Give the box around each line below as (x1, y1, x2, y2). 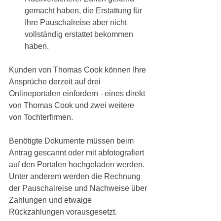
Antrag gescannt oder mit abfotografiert (9, 148, 146, 157)
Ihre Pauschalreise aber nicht (25, 18, 129, 27)
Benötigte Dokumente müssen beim (9, 137, 136, 145)
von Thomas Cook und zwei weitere (9, 101, 136, 110)
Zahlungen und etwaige (9, 196, 94, 204)
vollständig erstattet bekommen (25, 30, 135, 38)
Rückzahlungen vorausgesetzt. (9, 208, 117, 216)
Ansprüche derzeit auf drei (9, 77, 103, 86)
